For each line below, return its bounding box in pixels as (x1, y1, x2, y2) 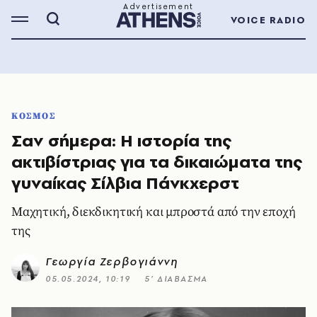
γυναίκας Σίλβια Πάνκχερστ (11, 171, 239, 195)
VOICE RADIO (230, 13, 306, 26)
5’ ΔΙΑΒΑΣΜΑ (144, 273, 208, 284)
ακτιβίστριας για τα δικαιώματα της (11, 150, 302, 173)
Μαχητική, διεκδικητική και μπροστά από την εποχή (11, 204, 296, 220)
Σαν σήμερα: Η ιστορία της (11, 129, 231, 152)
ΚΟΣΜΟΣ (11, 110, 56, 122)
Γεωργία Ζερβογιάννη (45, 254, 178, 269)
